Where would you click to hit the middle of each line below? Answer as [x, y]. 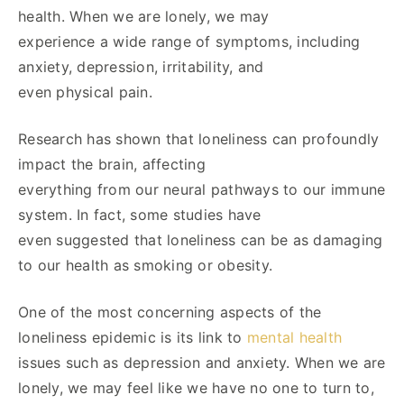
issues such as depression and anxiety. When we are [202, 362]
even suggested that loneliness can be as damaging [201, 239]
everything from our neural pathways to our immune [202, 189]
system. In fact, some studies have [140, 214]
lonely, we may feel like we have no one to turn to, [196, 387]
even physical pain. [85, 92]
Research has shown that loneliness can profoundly [199, 138]
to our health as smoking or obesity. [145, 265]
